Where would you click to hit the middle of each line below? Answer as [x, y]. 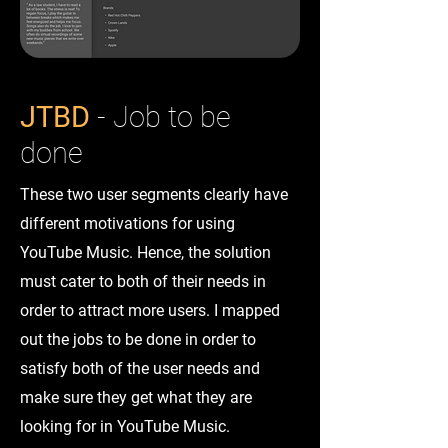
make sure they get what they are [136, 397]
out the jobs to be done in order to [138, 339]
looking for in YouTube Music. [125, 426]
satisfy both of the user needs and [140, 368]
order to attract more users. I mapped [150, 310]
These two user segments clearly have [154, 194]
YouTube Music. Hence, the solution [145, 252]
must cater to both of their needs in [143, 281]
